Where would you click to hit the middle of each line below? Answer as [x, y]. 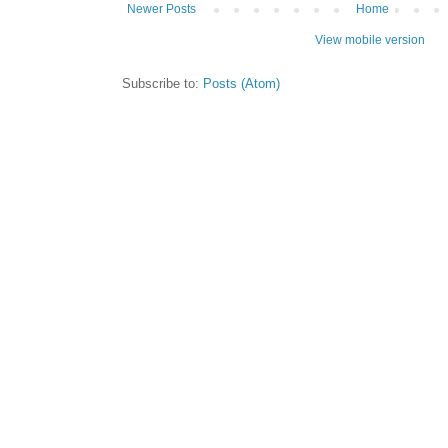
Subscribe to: [162, 83]
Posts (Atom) [241, 83]
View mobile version [370, 39]
